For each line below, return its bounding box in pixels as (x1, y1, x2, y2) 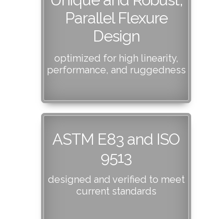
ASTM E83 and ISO (52, 130, 180, 148)
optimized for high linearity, (54, 52, 178, 64)
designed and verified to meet (47, 173, 185, 185)
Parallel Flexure (65, 8, 168, 27)
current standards (76, 185, 156, 197)
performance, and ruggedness (46, 64, 186, 76)
